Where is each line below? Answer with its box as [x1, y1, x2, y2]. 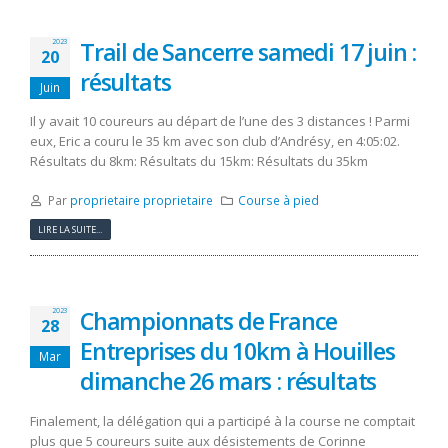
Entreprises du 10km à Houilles [80, 334, 395, 367]
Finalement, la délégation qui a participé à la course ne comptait [30, 411, 415, 430]
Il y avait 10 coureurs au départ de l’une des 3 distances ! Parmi [30, 112, 410, 131]
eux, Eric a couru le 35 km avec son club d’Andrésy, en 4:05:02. [30, 132, 400, 151]
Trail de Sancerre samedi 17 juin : [80, 35, 417, 68]
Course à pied [238, 191, 320, 208]
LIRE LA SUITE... [38, 222, 103, 236]
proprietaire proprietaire [69, 191, 213, 208]
